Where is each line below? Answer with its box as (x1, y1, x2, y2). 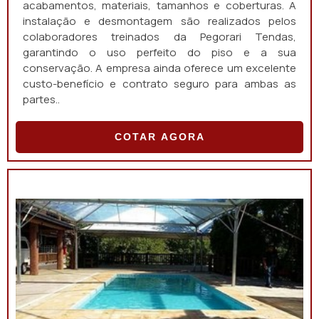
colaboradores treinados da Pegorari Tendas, (23, 29, 296, 44)
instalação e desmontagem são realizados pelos (23, 14, 296, 28)
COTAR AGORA (114, 131, 205, 142)
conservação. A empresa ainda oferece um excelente (23, 61, 296, 75)
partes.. (23, 92, 60, 107)
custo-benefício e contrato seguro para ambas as (23, 76, 296, 91)
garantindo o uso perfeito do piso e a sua (23, 45, 296, 60)
